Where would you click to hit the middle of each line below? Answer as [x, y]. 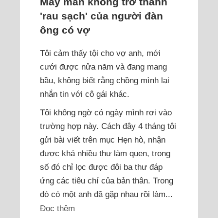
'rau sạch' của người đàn [102, 16]
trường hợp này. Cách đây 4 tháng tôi [108, 126]
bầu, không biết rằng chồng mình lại [105, 80]
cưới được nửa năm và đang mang [104, 66]
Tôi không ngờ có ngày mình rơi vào [106, 112]
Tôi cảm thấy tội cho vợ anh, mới [100, 53]
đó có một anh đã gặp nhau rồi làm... [107, 194]
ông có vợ [65, 30]
